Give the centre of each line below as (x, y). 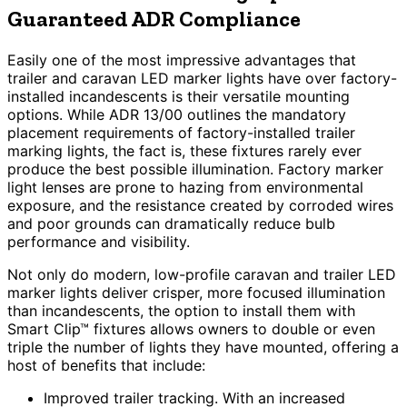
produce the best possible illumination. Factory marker (195, 169)
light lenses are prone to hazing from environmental (185, 187)
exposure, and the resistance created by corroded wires (200, 205)
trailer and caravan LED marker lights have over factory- (202, 78)
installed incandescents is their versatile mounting (179, 96)
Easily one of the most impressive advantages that (182, 60)
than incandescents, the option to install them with (181, 310)
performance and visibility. (99, 241)
